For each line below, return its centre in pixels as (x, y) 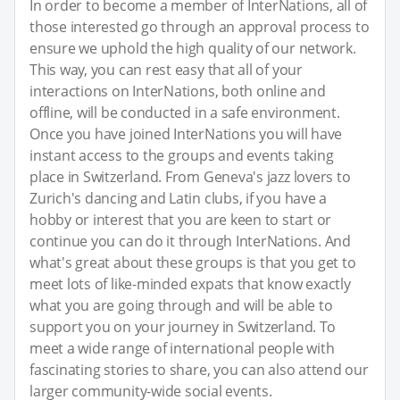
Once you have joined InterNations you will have (186, 133)
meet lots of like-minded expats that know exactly (190, 283)
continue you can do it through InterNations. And (190, 241)
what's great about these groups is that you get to (193, 262)
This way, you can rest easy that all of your (166, 69)
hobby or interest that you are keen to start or (181, 219)
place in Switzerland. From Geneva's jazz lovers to (190, 176)
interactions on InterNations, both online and (178, 91)
